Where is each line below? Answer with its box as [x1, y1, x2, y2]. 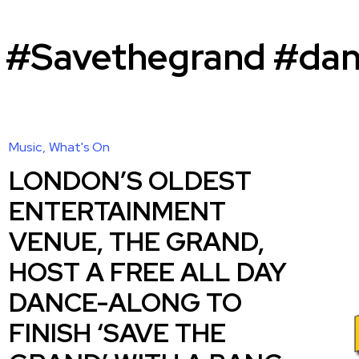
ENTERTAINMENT [9, 194, 226, 228]
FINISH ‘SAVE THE [9, 316, 226, 350]
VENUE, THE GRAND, [9, 224, 264, 259]
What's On [49, 139, 110, 155]
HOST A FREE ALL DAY [9, 255, 287, 289]
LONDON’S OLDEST [9, 163, 252, 198]
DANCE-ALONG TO [9, 285, 242, 320]
